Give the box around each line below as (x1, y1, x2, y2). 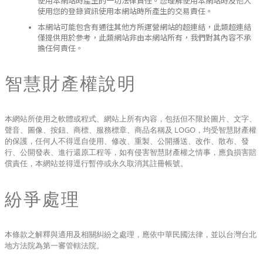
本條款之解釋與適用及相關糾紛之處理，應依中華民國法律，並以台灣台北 (5, 229, 257, 240)
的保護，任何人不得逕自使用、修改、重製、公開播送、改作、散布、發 (5, 136, 249, 146)
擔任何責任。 (38, 44, 83, 52)
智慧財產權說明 (5, 71, 136, 95)
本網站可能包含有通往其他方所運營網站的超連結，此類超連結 (38, 23, 251, 31)
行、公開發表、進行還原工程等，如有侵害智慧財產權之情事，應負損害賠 (5, 147, 257, 157)
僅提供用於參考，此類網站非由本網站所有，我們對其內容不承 (38, 33, 251, 42)
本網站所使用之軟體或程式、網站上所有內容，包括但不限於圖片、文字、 (5, 113, 257, 124)
